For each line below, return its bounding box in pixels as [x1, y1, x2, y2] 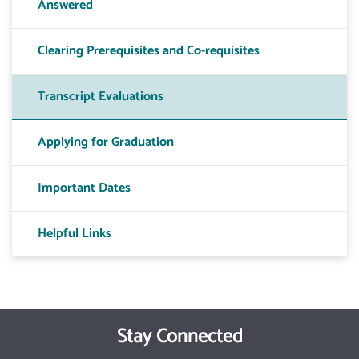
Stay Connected [116, 321, 243, 353]
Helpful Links [38, 223, 111, 244]
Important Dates [38, 177, 131, 199]
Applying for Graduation [38, 131, 174, 153]
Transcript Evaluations [38, 86, 163, 107]
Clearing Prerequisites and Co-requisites [38, 40, 260, 62]
